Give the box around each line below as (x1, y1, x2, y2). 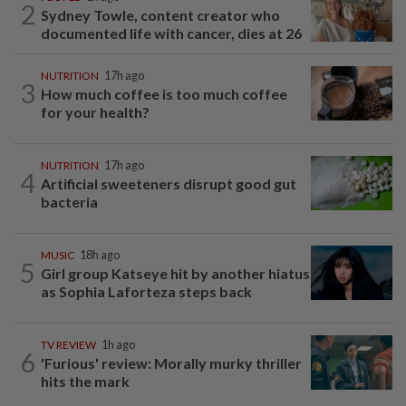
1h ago (101, 337, 135, 352)
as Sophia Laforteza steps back (41, 282, 252, 300)
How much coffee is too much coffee (41, 84, 287, 102)
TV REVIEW (41, 337, 96, 352)
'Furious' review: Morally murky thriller (41, 353, 302, 372)
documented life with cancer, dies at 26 (41, 24, 302, 42)
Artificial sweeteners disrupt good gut (41, 174, 296, 192)
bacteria (41, 192, 101, 210)
